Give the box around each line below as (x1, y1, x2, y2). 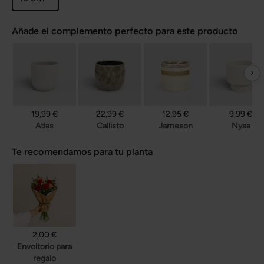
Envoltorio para (17, 241, 72, 252)
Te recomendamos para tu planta (12, 146, 153, 157)
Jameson (158, 120, 193, 131)
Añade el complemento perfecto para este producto (12, 25, 238, 37)
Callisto (96, 120, 124, 131)
